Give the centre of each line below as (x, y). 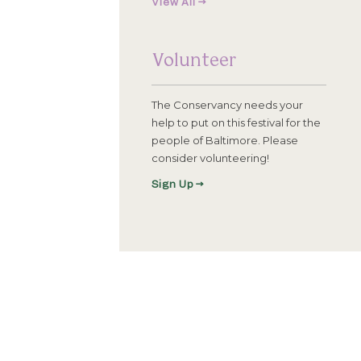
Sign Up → (178, 185)
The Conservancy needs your (227, 105)
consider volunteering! (210, 158)
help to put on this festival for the (236, 123)
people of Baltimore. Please (225, 141)
